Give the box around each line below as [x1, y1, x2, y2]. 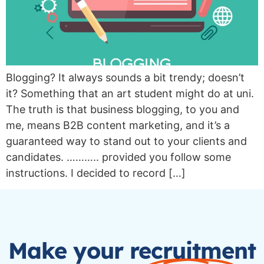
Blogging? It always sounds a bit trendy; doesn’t [6, 71, 245, 84]
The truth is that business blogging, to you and [6, 103, 239, 115]
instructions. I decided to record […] [6, 166, 186, 179]
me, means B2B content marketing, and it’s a [6, 118, 230, 131]
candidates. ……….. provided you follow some [6, 150, 231, 163]
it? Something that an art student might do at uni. [6, 87, 254, 100]
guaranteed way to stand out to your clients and [6, 134, 247, 147]
